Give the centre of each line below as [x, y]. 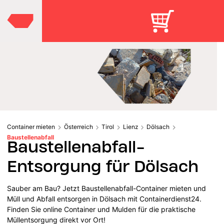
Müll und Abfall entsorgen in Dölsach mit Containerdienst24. [104, 198]
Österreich [78, 126]
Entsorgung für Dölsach [103, 166]
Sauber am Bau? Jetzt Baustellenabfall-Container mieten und [107, 188]
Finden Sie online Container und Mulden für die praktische [101, 209]
